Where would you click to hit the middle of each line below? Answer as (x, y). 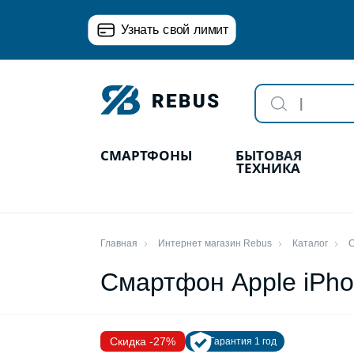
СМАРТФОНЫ (146, 155)
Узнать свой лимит (175, 29)
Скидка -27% (143, 341)
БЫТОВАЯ (268, 155)
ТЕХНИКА (269, 168)
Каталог (310, 243)
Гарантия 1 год (243, 341)
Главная (119, 243)
